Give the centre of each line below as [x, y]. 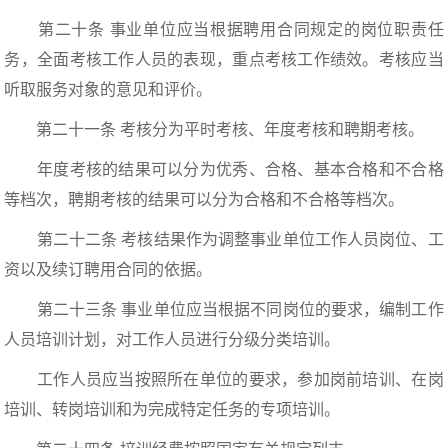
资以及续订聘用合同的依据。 [108, 269]
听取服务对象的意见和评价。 [108, 89]
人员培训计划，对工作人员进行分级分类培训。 [172, 339]
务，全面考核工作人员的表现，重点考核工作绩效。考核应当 [224, 59]
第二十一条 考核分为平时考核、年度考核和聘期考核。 [214, 129]
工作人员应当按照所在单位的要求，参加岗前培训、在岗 [224, 379]
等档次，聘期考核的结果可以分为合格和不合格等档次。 [204, 199]
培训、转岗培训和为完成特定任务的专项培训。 [172, 409]
